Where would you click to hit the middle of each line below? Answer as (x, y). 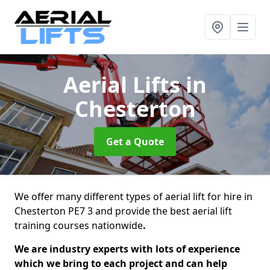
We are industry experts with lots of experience (127, 249)
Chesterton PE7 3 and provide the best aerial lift (123, 211)
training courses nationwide (79, 225)
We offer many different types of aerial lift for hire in (133, 196)
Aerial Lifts (124, 85)
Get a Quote (135, 142)
